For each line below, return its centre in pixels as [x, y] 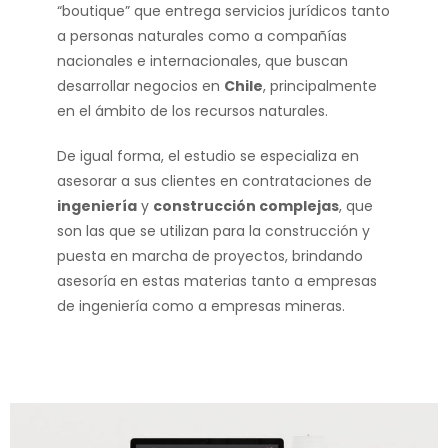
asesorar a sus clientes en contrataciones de [214, 181]
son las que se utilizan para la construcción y [213, 231]
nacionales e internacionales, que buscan [202, 61]
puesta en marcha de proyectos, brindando [209, 256]
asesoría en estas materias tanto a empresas [216, 281]
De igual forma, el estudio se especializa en [207, 156]
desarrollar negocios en [140, 86]
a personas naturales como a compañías [201, 36]
